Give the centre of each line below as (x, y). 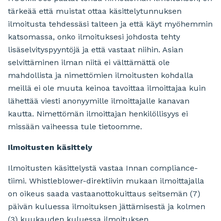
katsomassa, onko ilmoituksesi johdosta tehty (94, 37)
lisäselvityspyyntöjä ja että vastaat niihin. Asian (95, 50)
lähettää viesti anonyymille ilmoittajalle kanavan (99, 101)
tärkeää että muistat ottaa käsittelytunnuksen (95, 11)
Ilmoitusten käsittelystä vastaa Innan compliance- (103, 168)
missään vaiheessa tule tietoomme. (75, 127)
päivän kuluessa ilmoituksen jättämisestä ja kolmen (107, 207)
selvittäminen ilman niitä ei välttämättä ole (89, 63)
